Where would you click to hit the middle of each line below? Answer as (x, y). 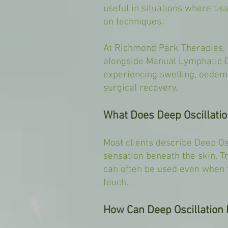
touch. (116, 183)
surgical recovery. (140, 88)
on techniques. (133, 22)
